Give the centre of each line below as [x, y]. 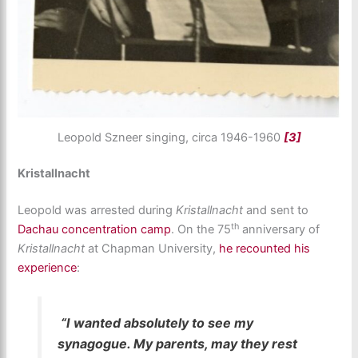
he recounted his [265, 249]
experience [48, 268]
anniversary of [280, 230]
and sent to [276, 211]
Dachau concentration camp [95, 230]
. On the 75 [201, 230]
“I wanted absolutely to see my [155, 323]
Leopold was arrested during [97, 211]
